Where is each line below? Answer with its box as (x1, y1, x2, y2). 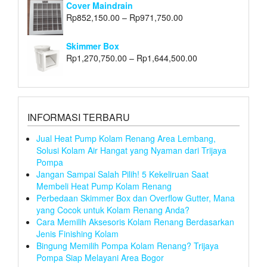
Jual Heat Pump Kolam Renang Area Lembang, (36, 132, 216, 145)
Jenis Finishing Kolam (36, 228, 119, 240)
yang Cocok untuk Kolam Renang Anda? (36, 204, 190, 216)
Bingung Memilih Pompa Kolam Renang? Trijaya (36, 240, 219, 252)
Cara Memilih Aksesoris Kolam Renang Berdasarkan (36, 216, 234, 228)
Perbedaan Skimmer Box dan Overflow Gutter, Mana (36, 192, 235, 204)
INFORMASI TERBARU (27, 110, 130, 125)
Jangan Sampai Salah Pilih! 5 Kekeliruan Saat (36, 168, 209, 181)
